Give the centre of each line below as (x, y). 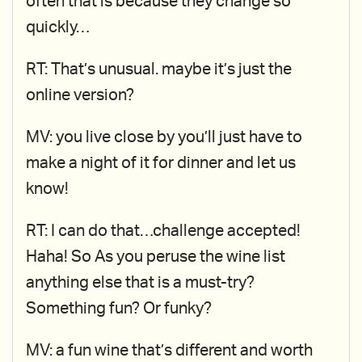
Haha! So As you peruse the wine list (156, 257)
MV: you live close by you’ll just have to (164, 137)
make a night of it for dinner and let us (161, 163)
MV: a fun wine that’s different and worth (169, 351)
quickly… (58, 27)
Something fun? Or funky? (119, 309)
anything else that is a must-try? (140, 283)
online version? (80, 95)
